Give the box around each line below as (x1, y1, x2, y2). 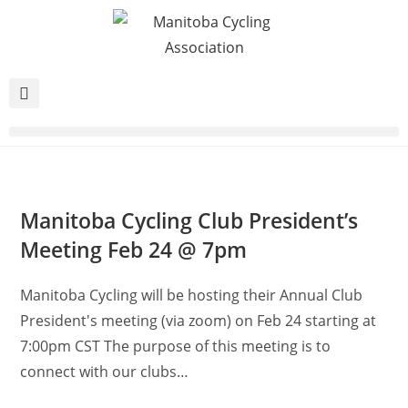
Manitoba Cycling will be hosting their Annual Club (20, 285, 363, 305)
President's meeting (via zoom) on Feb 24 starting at (20, 311, 377, 331)
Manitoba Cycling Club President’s (20, 206, 359, 235)
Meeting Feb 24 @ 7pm (20, 235, 248, 264)
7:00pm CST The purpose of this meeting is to (20, 336, 331, 356)
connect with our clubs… (20, 362, 189, 382)
